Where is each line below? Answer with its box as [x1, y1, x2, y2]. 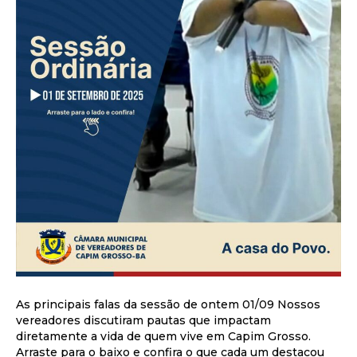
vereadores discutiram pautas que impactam [16, 312, 271, 328]
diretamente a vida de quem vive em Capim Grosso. [16, 328, 311, 343]
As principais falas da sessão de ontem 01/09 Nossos [16, 296, 320, 312]
